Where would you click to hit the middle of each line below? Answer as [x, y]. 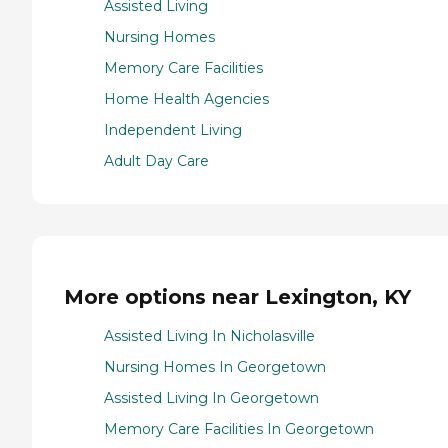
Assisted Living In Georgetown [211, 397]
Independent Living [173, 130]
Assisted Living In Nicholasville [209, 335]
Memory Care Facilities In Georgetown [239, 428]
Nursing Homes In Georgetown [215, 366]
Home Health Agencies [186, 99]
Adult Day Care [156, 161]
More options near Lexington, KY [237, 296]
